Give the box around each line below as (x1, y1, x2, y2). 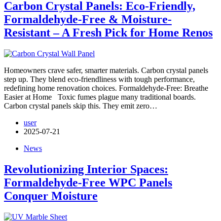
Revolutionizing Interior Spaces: (4, 162, 168, 176)
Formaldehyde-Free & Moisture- (4, 12, 172, 26)
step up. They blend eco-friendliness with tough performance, (4, 74, 195, 83)
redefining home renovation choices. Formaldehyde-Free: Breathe (4, 83, 208, 92)
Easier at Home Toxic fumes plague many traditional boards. (4, 92, 196, 101)
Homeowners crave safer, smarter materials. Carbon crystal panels (4, 66, 208, 74)
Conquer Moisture (4, 189, 98, 202)
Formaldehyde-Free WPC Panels (4, 176, 172, 189)
